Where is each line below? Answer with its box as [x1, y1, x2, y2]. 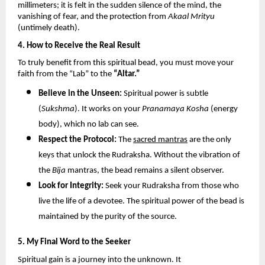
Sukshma [41, 105, 75, 114]
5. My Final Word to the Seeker [18, 238, 131, 247]
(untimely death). [18, 24, 80, 33]
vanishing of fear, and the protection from [18, 12, 168, 22]
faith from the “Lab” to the [18, 70, 114, 79]
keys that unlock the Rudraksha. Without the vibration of [38, 151, 240, 160]
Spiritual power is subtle [122, 89, 208, 98]
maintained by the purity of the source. [38, 212, 177, 221]
